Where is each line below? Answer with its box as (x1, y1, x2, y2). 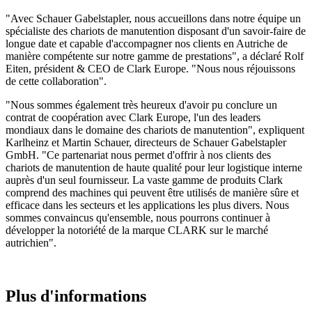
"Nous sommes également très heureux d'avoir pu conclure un (6, 99, 277, 111)
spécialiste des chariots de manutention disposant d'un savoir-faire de (6, 25, 306, 38)
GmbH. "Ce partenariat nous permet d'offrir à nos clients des (6, 149, 271, 162)
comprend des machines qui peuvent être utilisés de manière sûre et (6, 187, 299, 199)
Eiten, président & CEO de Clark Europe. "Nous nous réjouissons (6, 63, 295, 75)
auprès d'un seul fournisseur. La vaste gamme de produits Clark (6, 174, 283, 187)
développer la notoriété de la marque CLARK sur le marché (6, 224, 268, 237)
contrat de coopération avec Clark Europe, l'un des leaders (6, 111, 260, 124)
